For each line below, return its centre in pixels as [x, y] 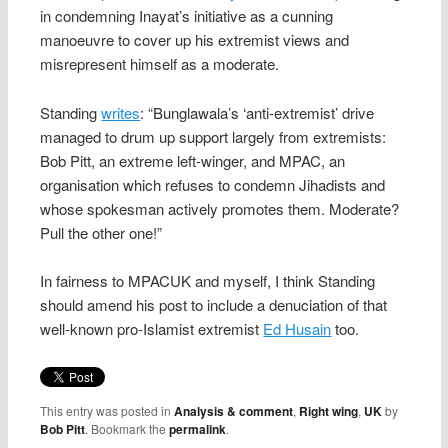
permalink [198, 429]
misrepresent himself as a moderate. [160, 64]
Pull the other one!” [101, 232]
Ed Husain [297, 329]
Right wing [329, 411]
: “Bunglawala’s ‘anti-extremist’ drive [257, 112]
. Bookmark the [127, 429]
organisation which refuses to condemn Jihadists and [213, 184]
